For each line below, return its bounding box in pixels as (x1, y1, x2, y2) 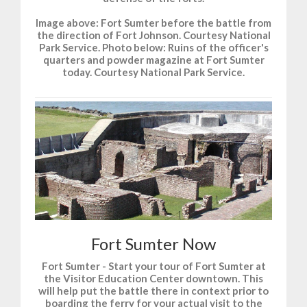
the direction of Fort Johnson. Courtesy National (36, 29, 271, 42)
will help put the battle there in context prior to (38, 284, 269, 297)
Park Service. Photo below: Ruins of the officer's (38, 41, 269, 54)
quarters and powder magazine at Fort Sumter (42, 53, 265, 66)
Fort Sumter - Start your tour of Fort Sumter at (41, 260, 266, 273)
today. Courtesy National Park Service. (62, 66, 245, 79)
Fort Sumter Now (91, 234, 216, 254)
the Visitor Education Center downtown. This (44, 272, 263, 285)
